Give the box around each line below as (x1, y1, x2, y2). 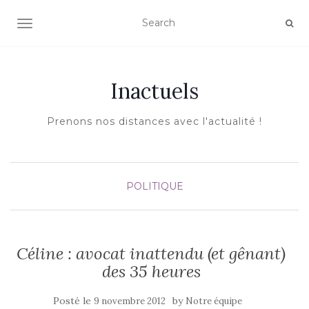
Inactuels (110, 78, 199, 104)
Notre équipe (186, 295, 242, 307)
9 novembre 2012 (94, 295, 166, 307)
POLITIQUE (126, 180, 183, 192)
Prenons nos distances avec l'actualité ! (47, 115, 262, 128)
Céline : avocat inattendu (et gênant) (17, 243, 286, 264)
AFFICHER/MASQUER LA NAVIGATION (24, 19, 217, 31)
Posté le (53, 295, 94, 307)
